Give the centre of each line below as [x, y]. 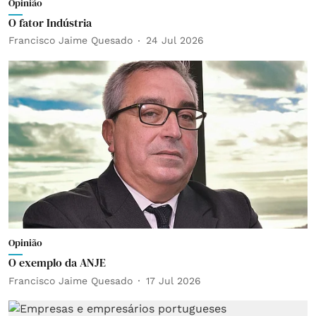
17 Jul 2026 [174, 280]
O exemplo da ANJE [57, 262]
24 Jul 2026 [175, 40]
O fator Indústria [50, 22]
